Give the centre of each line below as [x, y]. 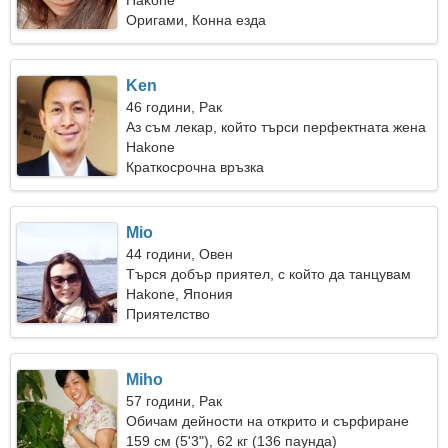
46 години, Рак [174, 107]
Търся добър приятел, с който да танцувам [269, 274]
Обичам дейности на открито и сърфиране [268, 421]
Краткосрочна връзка [195, 167]
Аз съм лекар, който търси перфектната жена [276, 127]
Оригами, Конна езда [196, 20]
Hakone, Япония [180, 294]
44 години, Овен [180, 254]
